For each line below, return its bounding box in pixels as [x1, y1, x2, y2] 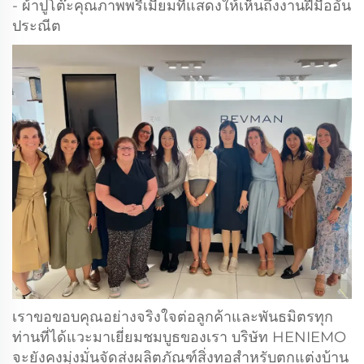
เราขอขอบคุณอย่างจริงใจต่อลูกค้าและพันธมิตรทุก [12, 308, 333, 327]
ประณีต [12, 16, 61, 35]
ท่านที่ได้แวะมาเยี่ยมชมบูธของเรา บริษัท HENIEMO [12, 328, 346, 347]
